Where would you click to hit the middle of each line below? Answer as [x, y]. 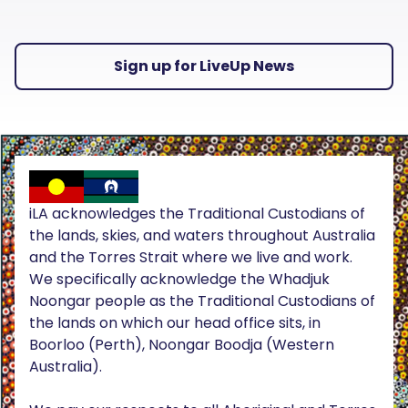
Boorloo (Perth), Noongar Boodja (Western [182, 345]
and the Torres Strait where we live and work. [191, 258]
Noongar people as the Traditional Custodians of [202, 301]
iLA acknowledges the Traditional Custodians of [197, 214]
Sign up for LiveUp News [204, 66]
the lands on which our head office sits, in [175, 323]
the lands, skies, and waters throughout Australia [202, 236]
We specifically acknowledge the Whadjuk [179, 280]
